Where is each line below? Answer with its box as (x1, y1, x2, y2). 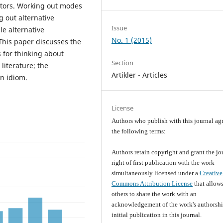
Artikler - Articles (111, 70, 168, 80)
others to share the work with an (111, 190, 197, 198)
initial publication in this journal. (111, 211, 202, 219)
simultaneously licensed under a (111, 169, 200, 177)
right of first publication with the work (111, 159, 215, 167)
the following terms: (111, 127, 166, 135)
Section (111, 58, 134, 68)
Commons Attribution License (111, 180, 193, 188)
